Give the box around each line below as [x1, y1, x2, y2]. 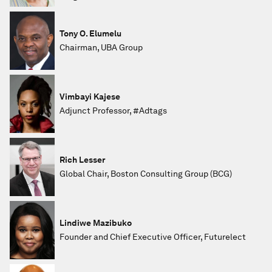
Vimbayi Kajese [59, 92, 120, 101]
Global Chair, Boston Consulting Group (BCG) [59, 169, 232, 178]
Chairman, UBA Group [59, 42, 143, 52]
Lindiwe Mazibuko [59, 218, 132, 228]
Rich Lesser [59, 155, 106, 165]
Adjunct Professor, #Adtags [59, 106, 167, 115]
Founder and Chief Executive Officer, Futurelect [59, 232, 246, 242]
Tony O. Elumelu [59, 29, 121, 38]
